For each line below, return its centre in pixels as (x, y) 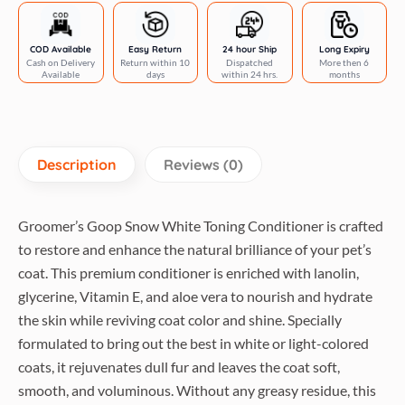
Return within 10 (155, 62)
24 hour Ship (250, 49)
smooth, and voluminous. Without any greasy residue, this (197, 390)
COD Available (61, 49)
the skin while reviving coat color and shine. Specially (180, 320)
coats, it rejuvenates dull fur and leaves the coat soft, (179, 367)
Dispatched (250, 62)
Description (77, 165)
